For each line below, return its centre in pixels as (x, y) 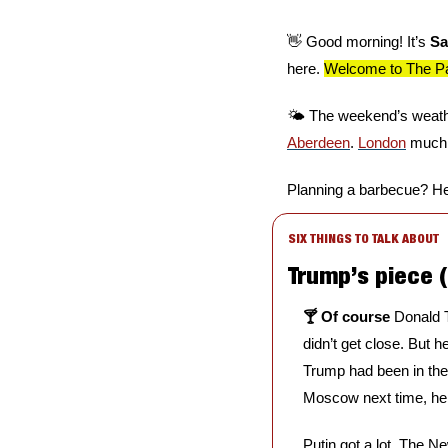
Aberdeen (318, 143)
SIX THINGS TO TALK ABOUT (363, 239)
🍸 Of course (348, 317)
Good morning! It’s (366, 42)
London (382, 143)
